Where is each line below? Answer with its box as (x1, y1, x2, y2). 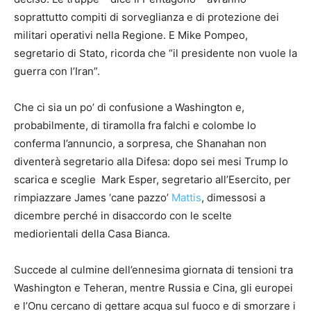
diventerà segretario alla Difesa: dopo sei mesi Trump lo (14, 155, 288, 169)
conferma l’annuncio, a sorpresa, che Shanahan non (14, 137, 267, 151)
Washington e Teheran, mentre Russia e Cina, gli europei (14, 281, 293, 295)
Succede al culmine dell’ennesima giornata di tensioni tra (14, 263, 293, 277)
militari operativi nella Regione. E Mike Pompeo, (14, 28, 248, 42)
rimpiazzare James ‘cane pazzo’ (14, 191, 171, 205)
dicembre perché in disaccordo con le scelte (14, 209, 232, 223)
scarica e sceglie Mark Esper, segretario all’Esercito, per (14, 173, 291, 187)
